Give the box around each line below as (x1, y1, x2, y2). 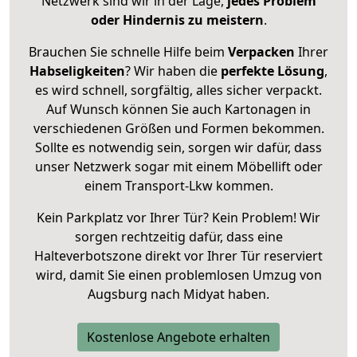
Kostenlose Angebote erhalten (87, 328, 270, 346)
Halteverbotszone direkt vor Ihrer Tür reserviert (34, 246, 323, 265)
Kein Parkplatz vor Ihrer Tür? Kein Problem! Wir (37, 208, 320, 226)
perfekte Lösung (221, 61, 324, 80)
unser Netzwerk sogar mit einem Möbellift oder (34, 157, 323, 175)
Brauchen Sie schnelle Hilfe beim (29, 42, 228, 61)
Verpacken (228, 42, 295, 61)
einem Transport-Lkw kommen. (84, 176, 273, 194)
